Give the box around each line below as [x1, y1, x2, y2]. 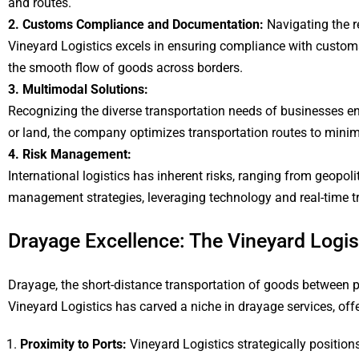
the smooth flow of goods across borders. [8, 60, 243, 75]
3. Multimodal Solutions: [8, 82, 148, 97]
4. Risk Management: [8, 147, 131, 162]
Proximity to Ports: [20, 337, 130, 352]
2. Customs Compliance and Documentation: [8, 17, 264, 32]
